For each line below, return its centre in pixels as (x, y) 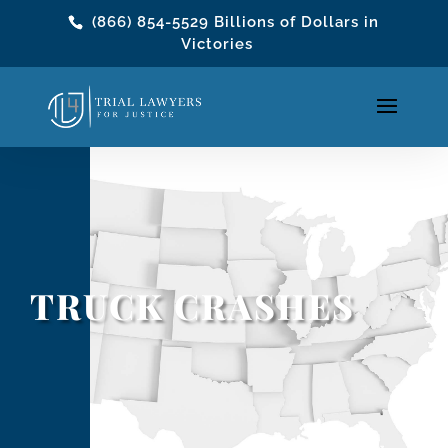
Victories (217, 44)
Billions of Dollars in (294, 22)
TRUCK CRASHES (192, 305)
